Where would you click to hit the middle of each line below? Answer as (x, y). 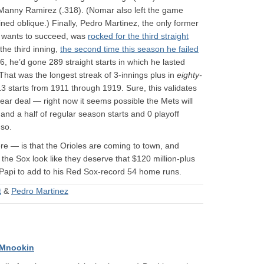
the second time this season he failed (129, 49)
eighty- (189, 75)
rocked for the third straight (138, 36)
